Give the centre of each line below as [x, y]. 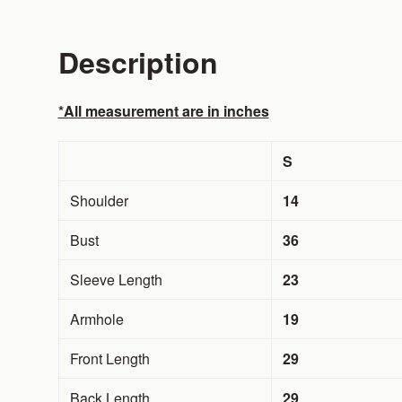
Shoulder [99, 201]
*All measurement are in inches [163, 111]
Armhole [96, 319]
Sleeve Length [116, 280]
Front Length [109, 359]
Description [138, 62]
